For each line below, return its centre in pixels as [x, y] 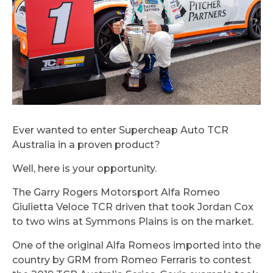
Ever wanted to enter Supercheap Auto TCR [120, 130]
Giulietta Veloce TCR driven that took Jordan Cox [133, 207]
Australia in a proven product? [86, 145]
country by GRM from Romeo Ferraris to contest [132, 260]
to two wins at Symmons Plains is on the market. [133, 222]
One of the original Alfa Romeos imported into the [136, 246]
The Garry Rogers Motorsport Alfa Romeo [116, 193]
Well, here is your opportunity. [84, 169]
